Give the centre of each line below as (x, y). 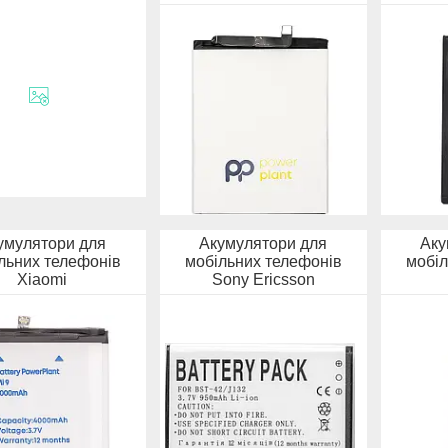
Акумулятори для (263, 243)
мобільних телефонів (263, 261)
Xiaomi (42, 279)
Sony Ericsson (263, 279)
